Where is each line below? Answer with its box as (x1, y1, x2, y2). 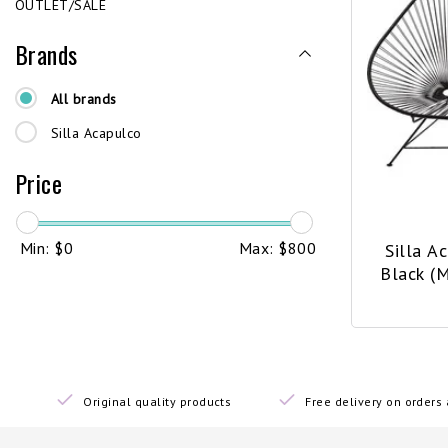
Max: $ (238, 238, 288, 258)
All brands (50, 90, 117, 108)
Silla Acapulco (50, 124, 142, 142)
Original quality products (83, 394, 232, 409)
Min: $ (20, 238, 64, 258)
